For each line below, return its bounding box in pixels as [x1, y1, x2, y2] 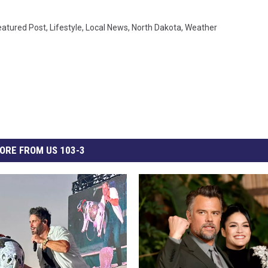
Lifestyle [50, 23, 82, 33]
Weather [185, 23, 217, 33]
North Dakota [132, 23, 181, 33]
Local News [86, 23, 128, 33]
